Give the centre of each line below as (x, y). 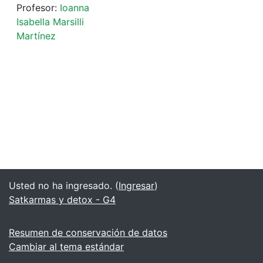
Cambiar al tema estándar (66, 247)
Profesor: (38, 7)
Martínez (36, 36)
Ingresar (136, 186)
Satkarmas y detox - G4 (62, 200)
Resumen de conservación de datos (88, 232)
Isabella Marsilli (50, 21)
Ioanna (75, 7)
